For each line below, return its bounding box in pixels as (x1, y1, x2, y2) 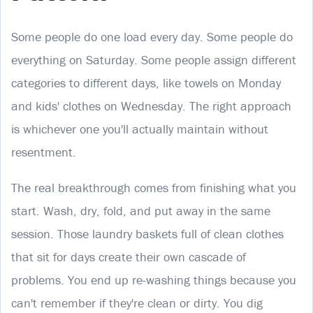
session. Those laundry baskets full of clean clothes (11, 225, 284, 242)
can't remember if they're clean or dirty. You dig (11, 294, 263, 311)
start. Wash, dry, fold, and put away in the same (11, 202, 270, 219)
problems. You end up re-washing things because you (11, 271, 296, 288)
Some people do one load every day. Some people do (11, 28, 293, 45)
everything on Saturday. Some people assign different (11, 51, 296, 68)
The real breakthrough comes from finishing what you (11, 179, 296, 196)
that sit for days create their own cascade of (11, 248, 246, 265)
